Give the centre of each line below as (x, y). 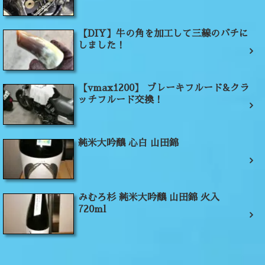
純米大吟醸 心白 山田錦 (128, 143)
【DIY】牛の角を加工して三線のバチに (163, 34)
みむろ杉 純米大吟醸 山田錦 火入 (149, 197)
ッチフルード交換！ (121, 100)
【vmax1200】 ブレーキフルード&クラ (164, 88)
